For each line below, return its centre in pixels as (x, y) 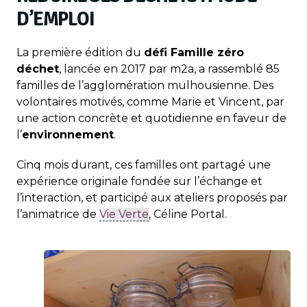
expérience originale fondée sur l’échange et (139, 181)
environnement (68, 134)
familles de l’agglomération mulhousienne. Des (145, 85)
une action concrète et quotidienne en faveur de (151, 118)
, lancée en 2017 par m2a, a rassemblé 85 (169, 69)
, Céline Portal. (188, 214)
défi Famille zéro (194, 52)
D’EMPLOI (55, 19)
